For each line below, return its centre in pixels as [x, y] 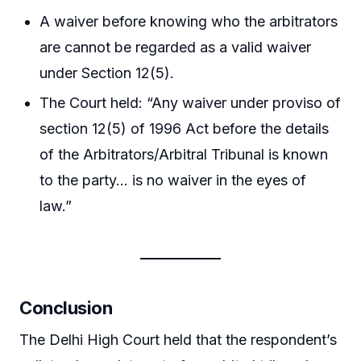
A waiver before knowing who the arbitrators [189, 21]
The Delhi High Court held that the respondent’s [178, 339]
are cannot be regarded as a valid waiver [176, 47]
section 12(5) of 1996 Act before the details [185, 128]
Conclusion [66, 307]
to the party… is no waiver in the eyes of [173, 180]
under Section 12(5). [107, 73]
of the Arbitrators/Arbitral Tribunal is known [184, 154]
